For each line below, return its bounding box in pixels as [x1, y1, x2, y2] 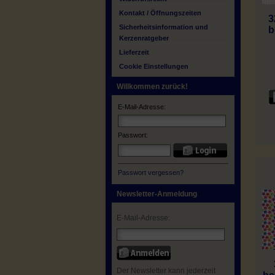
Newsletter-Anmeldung [117, 190, 197, 198]
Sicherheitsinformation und [119, 23, 208, 31]
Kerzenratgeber [119, 34, 169, 42]
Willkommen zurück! [117, 82, 188, 91]
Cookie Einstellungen [119, 63, 188, 70]
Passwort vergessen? [118, 169, 184, 176]
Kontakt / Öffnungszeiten [119, 9, 201, 17]
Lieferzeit [119, 48, 149, 56]
